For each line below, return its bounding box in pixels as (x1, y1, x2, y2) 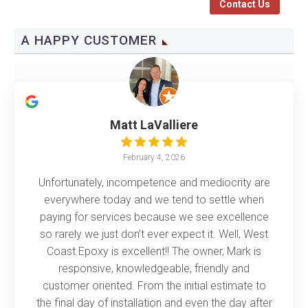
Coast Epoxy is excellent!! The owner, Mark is (47, 245, 261, 258)
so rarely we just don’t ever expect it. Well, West (40, 228, 268, 241)
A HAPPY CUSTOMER (21, 32, 157, 49)
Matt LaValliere (110, 118, 198, 133)
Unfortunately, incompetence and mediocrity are (38, 176, 270, 190)
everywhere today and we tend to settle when (44, 193, 264, 207)
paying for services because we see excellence (39, 210, 269, 224)
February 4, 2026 (123, 153, 185, 163)
